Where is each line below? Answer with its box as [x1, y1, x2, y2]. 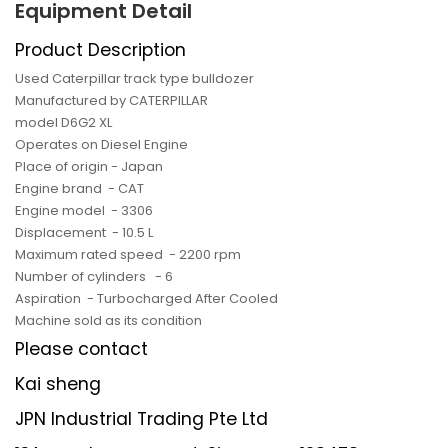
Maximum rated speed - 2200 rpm [15, 244, 241, 264]
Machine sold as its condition [15, 310, 202, 330]
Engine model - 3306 [15, 200, 153, 220]
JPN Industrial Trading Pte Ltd [15, 406, 268, 431]
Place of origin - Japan [15, 156, 163, 176]
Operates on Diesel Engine [15, 134, 188, 154]
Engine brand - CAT [15, 178, 144, 198]
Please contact [15, 336, 148, 361]
